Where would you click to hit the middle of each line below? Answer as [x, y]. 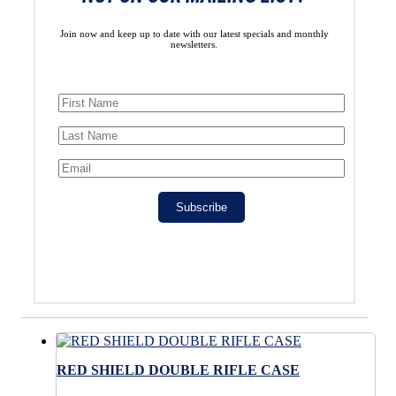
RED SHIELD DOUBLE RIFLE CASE [178, 369]
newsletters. [194, 45]
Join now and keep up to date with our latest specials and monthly [194, 34]
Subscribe [201, 208]
